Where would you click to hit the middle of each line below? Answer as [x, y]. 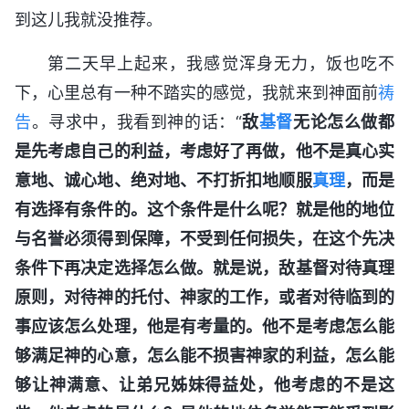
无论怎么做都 [344, 121]
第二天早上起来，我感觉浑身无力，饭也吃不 [221, 63]
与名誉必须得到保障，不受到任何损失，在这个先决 [204, 238]
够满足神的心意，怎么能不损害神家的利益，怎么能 [204, 355]
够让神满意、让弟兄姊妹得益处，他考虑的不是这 [204, 384]
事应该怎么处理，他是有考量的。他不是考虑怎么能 [204, 326]
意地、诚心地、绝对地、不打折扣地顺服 [163, 180]
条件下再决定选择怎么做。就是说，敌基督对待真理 [204, 267]
